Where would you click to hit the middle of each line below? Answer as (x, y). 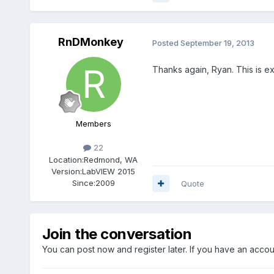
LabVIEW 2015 (109, 171)
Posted (166, 43)
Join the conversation (117, 234)
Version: (67, 171)
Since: (83, 183)
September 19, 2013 (217, 43)
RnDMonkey (91, 42)
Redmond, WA (111, 159)
